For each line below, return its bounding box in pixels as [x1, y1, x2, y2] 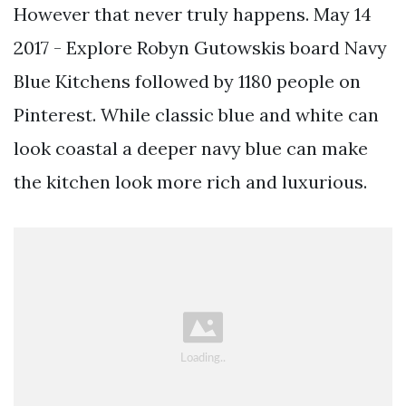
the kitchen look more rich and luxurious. [14, 169, 367, 193]
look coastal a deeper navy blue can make [14, 136, 368, 159]
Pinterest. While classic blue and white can [14, 102, 379, 126]
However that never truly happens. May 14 [14, 2, 372, 25]
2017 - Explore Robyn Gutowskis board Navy [14, 35, 387, 59]
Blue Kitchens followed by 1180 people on [14, 69, 361, 92]
